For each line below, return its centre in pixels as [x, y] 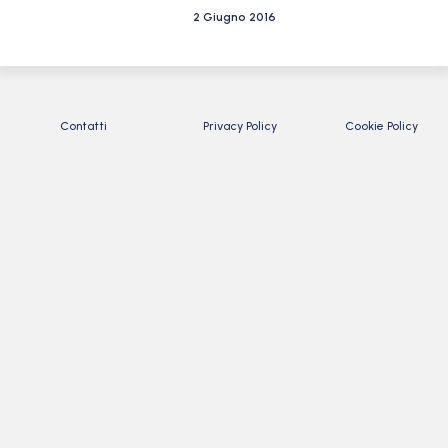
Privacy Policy [239, 126]
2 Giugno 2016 [235, 17]
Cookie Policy [382, 126]
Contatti [83, 126]
